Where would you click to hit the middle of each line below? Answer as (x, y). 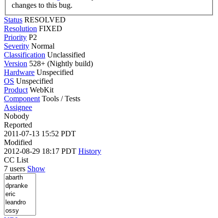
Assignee (18, 107)
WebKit (42, 90)
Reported (18, 125)
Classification (25, 54)
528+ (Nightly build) (60, 63)
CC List (16, 160)
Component (22, 98)
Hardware (19, 72)
